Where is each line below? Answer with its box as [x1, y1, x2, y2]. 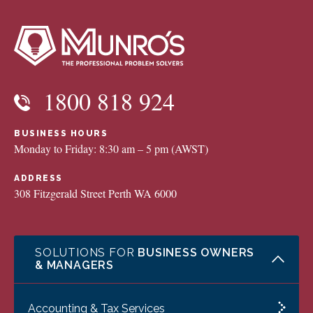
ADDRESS [14, 173, 63, 184]
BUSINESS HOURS [14, 129, 108, 139]
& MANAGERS [35, 259, 115, 272]
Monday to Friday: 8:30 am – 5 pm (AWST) [14, 141, 208, 156]
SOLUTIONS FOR [35, 246, 138, 260]
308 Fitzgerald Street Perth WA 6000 [14, 186, 177, 201]
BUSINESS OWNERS [138, 246, 255, 260]
